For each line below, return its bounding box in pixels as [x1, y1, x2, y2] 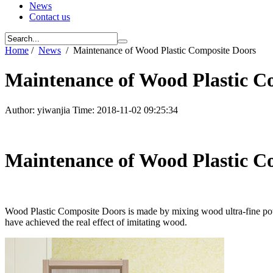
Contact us [29, 12, 70, 22]
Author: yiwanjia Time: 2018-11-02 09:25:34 [5, 104, 178, 115]
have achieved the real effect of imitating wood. [5, 216, 187, 227]
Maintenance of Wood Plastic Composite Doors [73, 45, 256, 55]
